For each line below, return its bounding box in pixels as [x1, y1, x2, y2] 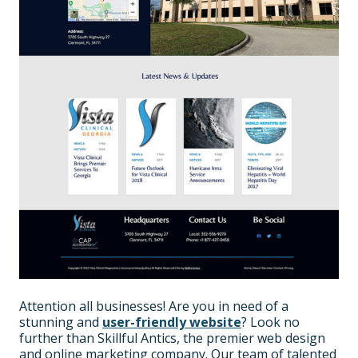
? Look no [241, 312, 300, 331]
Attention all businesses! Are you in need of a [19, 296, 288, 315]
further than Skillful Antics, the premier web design [19, 328, 325, 347]
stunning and [19, 312, 102, 331]
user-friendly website [102, 312, 241, 331]
